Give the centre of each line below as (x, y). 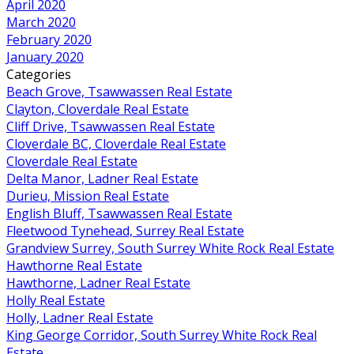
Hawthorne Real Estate (74, 265)
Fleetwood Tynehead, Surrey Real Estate (125, 230)
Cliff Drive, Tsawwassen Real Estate (111, 126)
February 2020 (49, 39)
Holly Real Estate (56, 300)
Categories (39, 74)
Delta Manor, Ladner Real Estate (102, 178)
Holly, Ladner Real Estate (80, 317)
